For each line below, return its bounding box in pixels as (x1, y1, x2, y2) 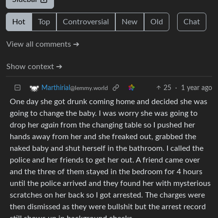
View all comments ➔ (6, 40, 79, 48)
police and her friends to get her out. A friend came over (10, 156, 200, 164)
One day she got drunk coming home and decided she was (10, 97, 207, 106)
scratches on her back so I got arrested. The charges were (10, 191, 205, 199)
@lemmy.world (70, 85, 108, 91)
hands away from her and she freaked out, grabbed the (10, 132, 196, 141)
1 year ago (181, 84, 212, 91)
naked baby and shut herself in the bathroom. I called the (10, 144, 203, 152)
